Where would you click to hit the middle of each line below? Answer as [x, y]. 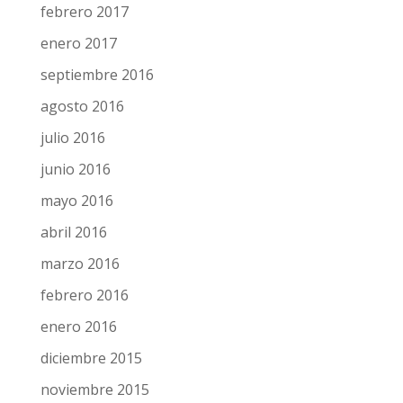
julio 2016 [72, 138]
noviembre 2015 [94, 390]
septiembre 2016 [97, 75]
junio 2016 [75, 169]
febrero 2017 [84, 12]
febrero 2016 [84, 295]
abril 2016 [73, 232]
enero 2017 [78, 43]
